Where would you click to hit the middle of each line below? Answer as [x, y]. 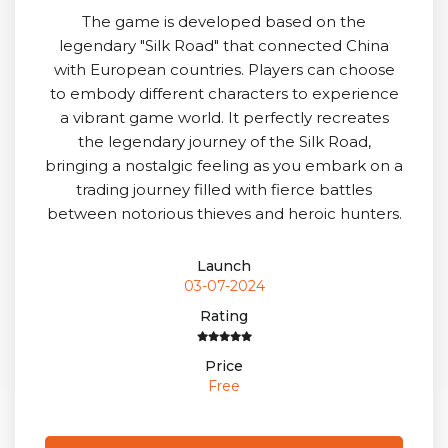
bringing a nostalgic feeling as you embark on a [224, 166]
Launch [224, 266]
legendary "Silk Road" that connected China [224, 46]
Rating [224, 316]
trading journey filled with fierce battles [224, 190]
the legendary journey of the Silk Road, [224, 142]
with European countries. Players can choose [224, 70]
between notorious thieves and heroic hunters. [224, 214]
